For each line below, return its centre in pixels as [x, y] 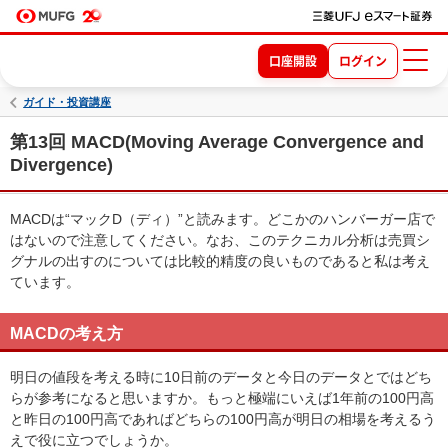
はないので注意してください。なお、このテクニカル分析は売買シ [220, 240]
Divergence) [61, 165]
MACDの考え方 [66, 333]
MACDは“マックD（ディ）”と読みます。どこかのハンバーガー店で [222, 219]
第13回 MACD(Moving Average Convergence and [217, 142]
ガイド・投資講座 [67, 101]
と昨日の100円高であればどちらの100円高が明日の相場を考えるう [223, 419]
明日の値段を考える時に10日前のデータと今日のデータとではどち [221, 377]
